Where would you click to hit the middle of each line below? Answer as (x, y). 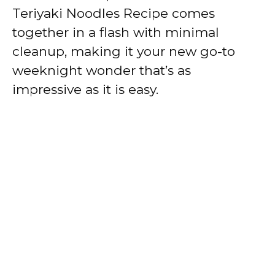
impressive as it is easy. (85, 89)
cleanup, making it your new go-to (124, 51)
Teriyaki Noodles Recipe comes (114, 13)
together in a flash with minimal (116, 32)
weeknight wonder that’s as (102, 70)
